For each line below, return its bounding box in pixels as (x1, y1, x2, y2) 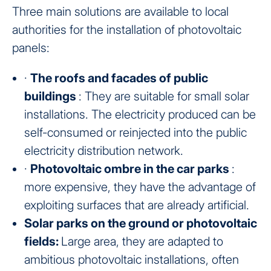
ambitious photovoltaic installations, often (24, 252, 239, 267)
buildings (24, 88, 79, 103)
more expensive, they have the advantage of (24, 179, 256, 194)
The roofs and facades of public (30, 70, 208, 85)
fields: (24, 233, 61, 249)
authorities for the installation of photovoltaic (12, 22, 241, 37)
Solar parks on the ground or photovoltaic (24, 215, 257, 230)
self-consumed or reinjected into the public (24, 125, 247, 140)
